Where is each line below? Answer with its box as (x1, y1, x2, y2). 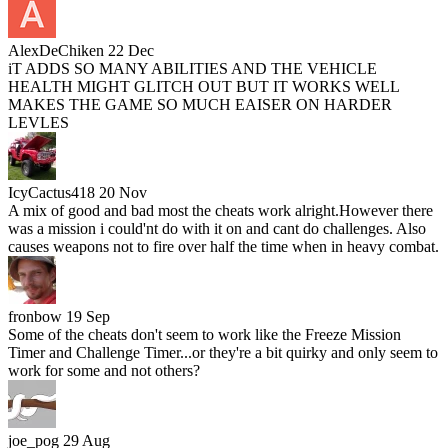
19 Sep (66, 307, 110, 325)
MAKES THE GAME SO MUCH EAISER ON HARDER (8, 95, 392, 113)
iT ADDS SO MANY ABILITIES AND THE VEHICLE (8, 59, 377, 77)
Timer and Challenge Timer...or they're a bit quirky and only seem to (8, 343, 438, 361)
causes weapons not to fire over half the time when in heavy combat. (8, 237, 439, 255)
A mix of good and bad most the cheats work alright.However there (8, 201, 433, 219)
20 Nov (99, 183, 147, 201)
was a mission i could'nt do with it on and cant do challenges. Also (8, 219, 426, 237)
